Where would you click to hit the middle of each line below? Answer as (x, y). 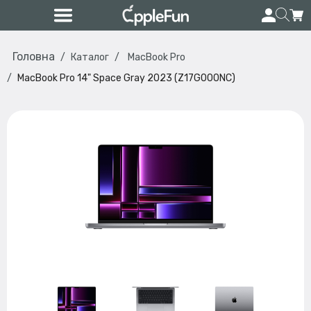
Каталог (90, 57)
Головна (34, 57)
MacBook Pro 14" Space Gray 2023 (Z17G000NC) (126, 78)
